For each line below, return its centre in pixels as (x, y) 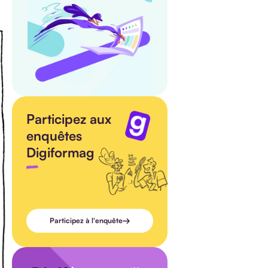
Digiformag (60, 152)
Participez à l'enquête (86, 221)
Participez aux (69, 118)
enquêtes (54, 135)
